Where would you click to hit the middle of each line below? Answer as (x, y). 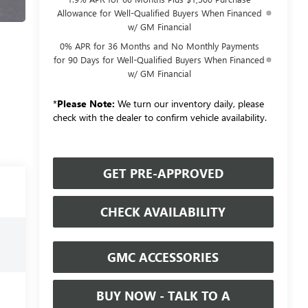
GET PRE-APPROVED (163, 173)
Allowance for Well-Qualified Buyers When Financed (159, 12)
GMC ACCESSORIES (163, 257)
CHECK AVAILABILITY (163, 211)
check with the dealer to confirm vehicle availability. (159, 117)
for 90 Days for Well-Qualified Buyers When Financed (159, 59)
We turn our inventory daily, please (189, 103)
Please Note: (86, 103)
